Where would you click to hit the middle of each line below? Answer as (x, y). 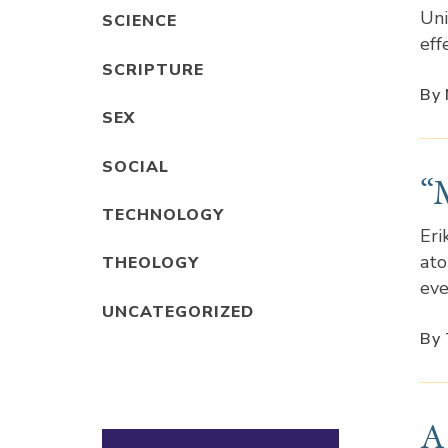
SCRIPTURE (153, 69)
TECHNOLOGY (163, 215)
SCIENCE (139, 21)
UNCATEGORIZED (178, 311)
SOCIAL (135, 166)
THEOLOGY (150, 263)
